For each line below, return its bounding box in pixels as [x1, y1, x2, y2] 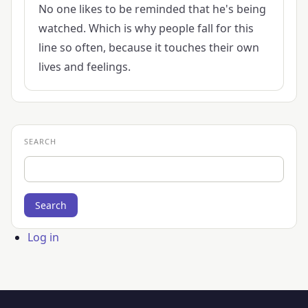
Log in [27, 230, 59, 245]
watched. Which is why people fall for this [38, 20, 254, 36]
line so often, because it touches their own [38, 39, 259, 55]
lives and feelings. [38, 58, 131, 74]
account [11, 250, 63, 272]
